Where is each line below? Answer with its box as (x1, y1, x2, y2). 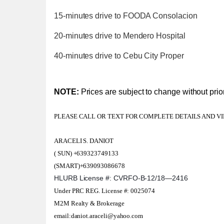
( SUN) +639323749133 (54, 149, 120, 157)
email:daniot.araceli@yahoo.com (54, 212, 144, 219)
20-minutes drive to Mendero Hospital (54, 31, 185, 40)
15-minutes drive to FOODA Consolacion (54, 11, 197, 20)
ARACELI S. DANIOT (54, 137, 115, 144)
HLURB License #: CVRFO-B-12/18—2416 (54, 174, 188, 182)
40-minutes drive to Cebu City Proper (54, 51, 184, 60)
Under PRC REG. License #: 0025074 (54, 187, 156, 194)
